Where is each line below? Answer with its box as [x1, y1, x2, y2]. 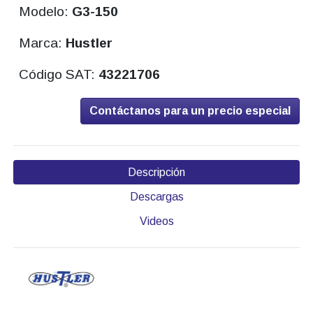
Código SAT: [19, 67, 99, 82]
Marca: [19, 36, 66, 51]
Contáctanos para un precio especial [89, 105, 291, 117]
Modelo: [19, 4, 73, 20]
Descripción [128, 166, 185, 179]
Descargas [129, 191, 184, 203]
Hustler [66, 36, 113, 51]
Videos [139, 215, 174, 228]
